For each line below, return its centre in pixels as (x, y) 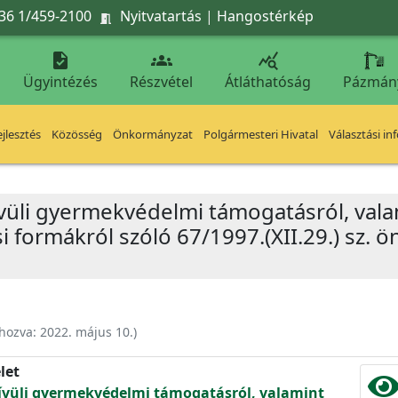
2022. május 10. (87, 332)
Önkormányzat (153, 134)
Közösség (77, 134)
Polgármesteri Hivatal (261, 134)
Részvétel (161, 82)
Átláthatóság (268, 82)
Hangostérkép (265, 16)
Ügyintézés (60, 82)
